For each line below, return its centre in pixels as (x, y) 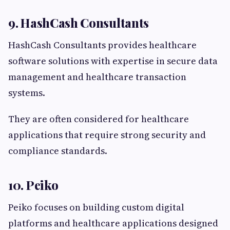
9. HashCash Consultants (79, 23)
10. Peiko (33, 185)
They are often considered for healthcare (99, 119)
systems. (27, 93)
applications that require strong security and (107, 135)
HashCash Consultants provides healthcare (102, 45)
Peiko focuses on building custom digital (96, 207)
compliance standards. (58, 151)
